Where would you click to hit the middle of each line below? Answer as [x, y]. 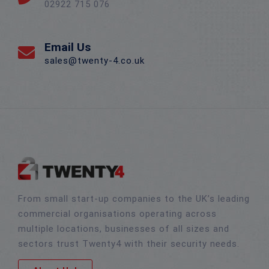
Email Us [68, 47]
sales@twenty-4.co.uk [95, 60]
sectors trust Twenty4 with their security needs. [129, 243]
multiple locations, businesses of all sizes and [124, 228]
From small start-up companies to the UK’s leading [134, 198]
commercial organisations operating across [117, 213]
